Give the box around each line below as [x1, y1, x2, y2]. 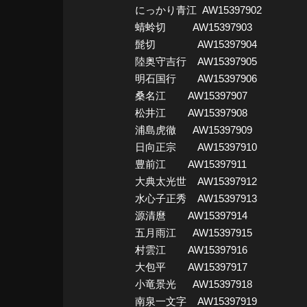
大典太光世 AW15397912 [135, 175, 257, 187]
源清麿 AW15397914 [135, 209, 247, 221]
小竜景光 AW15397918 [135, 278, 252, 290]
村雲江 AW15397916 [135, 243, 247, 256]
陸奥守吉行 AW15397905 [135, 55, 257, 67]
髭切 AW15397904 [135, 38, 257, 50]
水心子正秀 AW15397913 [135, 192, 257, 204]
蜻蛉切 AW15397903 [135, 21, 252, 33]
